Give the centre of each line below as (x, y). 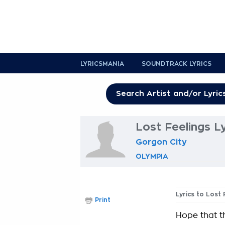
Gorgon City (161, 142)
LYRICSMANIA (102, 64)
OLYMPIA (152, 156)
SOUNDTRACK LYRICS (177, 64)
